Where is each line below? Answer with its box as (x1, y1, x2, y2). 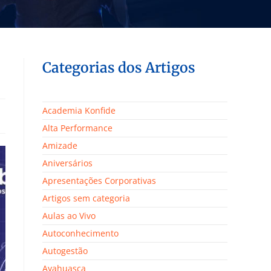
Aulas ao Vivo (42, 209, 96, 221)
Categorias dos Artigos (42, 58, 195, 76)
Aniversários (42, 157, 93, 169)
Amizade (42, 139, 77, 151)
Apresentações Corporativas (42, 174, 156, 186)
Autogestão (42, 244, 88, 256)
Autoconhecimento (42, 227, 119, 239)
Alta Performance (42, 122, 113, 134)
